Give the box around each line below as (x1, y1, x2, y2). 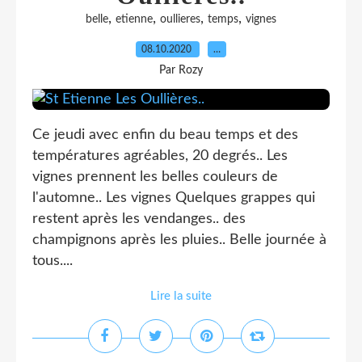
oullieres (160, 14, 200, 25)
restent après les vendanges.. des (32, 212, 246, 226)
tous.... (32, 254, 73, 268)
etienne (116, 14, 153, 25)
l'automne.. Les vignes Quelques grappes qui (32, 191, 315, 205)
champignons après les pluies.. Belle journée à (32, 233, 326, 247)
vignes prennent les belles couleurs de (32, 170, 278, 184)
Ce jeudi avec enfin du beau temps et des (32, 128, 298, 142)
